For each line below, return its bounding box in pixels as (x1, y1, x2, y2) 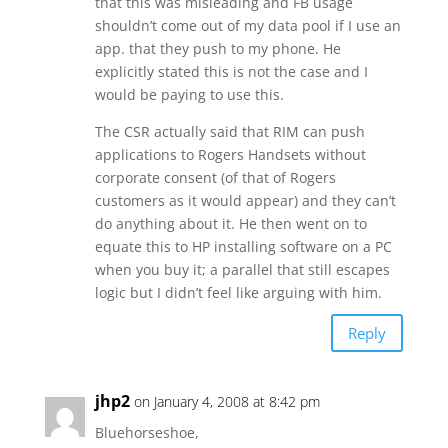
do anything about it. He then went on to (94, 214, 367, 233)
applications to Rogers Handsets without (94, 145, 366, 164)
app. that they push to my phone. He (94, 39, 341, 58)
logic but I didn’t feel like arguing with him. (94, 283, 382, 302)
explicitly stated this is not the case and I (94, 62, 368, 81)
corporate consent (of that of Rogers (94, 168, 336, 187)
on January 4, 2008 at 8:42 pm (133, 392, 320, 411)
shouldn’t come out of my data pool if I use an (94, 16, 401, 35)
